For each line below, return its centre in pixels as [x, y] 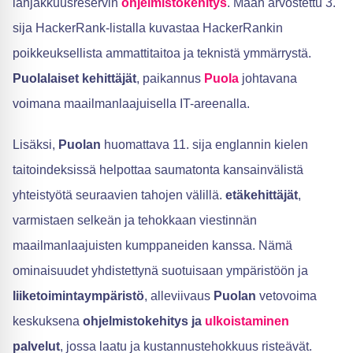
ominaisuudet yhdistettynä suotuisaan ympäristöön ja [160, 271]
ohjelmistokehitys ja [144, 321]
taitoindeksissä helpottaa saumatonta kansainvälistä [158, 170]
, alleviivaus [179, 296]
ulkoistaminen [247, 321]
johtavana [268, 78]
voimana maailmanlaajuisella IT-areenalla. [131, 104]
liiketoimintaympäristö [78, 296]
